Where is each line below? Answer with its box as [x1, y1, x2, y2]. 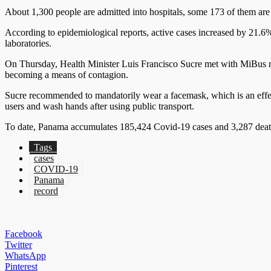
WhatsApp [5, 250, 46, 261]
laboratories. [5, 38, 51, 49]
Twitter [5, 240, 32, 250]
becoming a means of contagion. [5, 70, 128, 80]
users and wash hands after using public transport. [5, 101, 194, 112]
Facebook [5, 229, 42, 240]
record [34, 186, 58, 197]
